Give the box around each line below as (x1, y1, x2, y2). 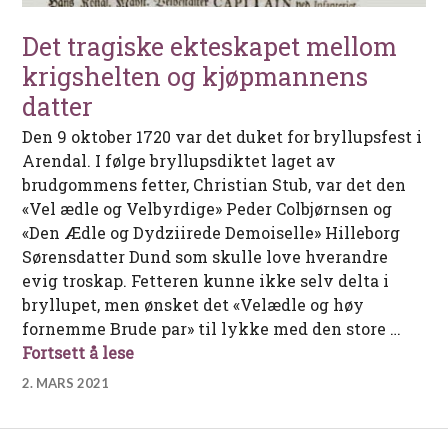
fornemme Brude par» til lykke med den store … (22, 317, 402, 339)
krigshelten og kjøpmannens (22, 59, 369, 93)
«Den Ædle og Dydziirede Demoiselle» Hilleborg (22, 221, 401, 243)
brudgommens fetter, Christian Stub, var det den (22, 173, 407, 195)
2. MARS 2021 (22, 374, 110, 391)
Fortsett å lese (22, 341, 135, 363)
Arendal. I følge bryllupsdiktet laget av (22, 149, 337, 171)
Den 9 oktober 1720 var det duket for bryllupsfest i (22, 125, 423, 147)
